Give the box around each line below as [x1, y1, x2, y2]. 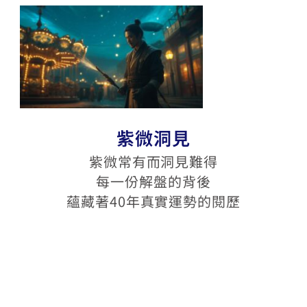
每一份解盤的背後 [96, 171, 211, 191]
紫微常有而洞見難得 [88, 151, 219, 171]
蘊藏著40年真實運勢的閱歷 [66, 191, 241, 211]
